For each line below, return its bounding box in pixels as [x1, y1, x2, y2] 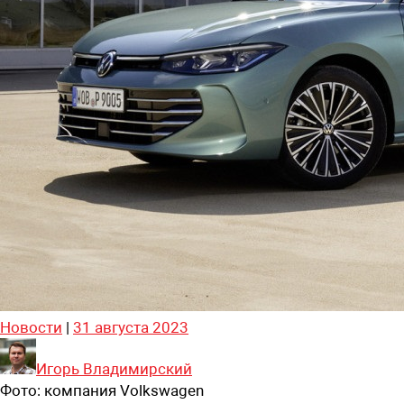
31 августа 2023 [73, 317, 188, 336]
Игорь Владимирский [36, 359, 192, 378]
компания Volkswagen [44, 381, 204, 399]
